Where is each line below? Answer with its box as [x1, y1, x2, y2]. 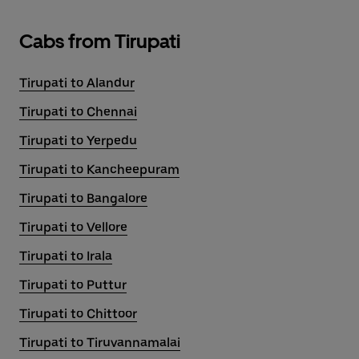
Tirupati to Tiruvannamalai [19, 335, 180, 350]
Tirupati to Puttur [19, 277, 127, 292]
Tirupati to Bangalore [19, 191, 147, 206]
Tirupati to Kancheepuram [19, 162, 179, 177]
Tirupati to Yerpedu [19, 133, 137, 148]
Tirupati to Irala [19, 248, 112, 264]
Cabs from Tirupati [19, 30, 180, 53]
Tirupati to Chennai [19, 104, 137, 119]
